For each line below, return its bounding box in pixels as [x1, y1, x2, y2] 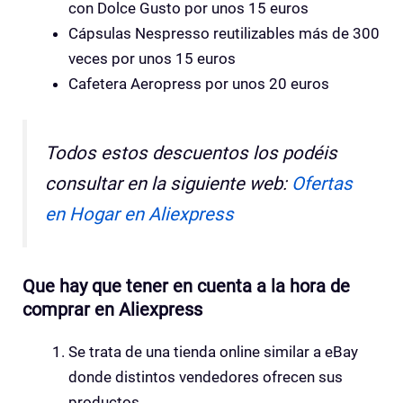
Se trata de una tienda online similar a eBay [68, 343, 358, 362]
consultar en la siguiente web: [45, 172, 291, 194]
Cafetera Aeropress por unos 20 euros [68, 75, 329, 94]
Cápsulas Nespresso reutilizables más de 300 [68, 24, 380, 43]
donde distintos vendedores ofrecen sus [68, 368, 343, 387]
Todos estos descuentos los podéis [45, 141, 337, 164]
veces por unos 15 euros [68, 49, 236, 68]
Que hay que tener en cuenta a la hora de [22, 275, 350, 298]
